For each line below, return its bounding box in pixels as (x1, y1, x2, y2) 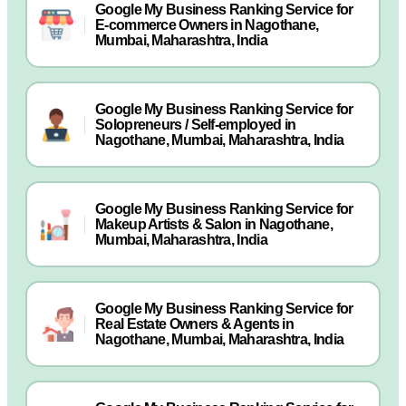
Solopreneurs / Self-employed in (95, 117, 296, 132)
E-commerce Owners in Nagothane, (95, 17, 319, 33)
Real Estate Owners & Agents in (95, 316, 295, 332)
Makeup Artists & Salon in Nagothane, (95, 217, 333, 232)
